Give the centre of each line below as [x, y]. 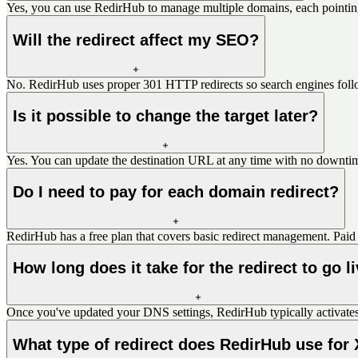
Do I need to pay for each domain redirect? [176, 192]
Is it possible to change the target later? [165, 116]
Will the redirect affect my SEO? [136, 40]
